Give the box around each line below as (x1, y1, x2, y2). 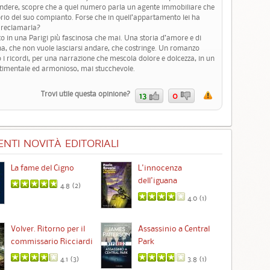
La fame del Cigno (10, 162, 74, 173)
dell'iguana (138, 174, 178, 186)
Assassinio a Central (138, 222, 210, 234)
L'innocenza (138, 162, 183, 173)
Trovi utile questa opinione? (41, 89, 133, 99)
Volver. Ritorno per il (10, 222, 85, 234)
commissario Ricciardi (10, 235, 93, 246)
